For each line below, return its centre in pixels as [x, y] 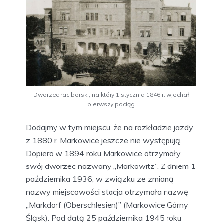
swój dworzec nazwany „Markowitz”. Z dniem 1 [111, 166]
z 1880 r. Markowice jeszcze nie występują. [104, 140]
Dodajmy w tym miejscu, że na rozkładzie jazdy [110, 128]
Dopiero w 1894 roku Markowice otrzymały [103, 153]
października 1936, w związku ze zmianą [100, 179]
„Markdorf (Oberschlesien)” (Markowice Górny [107, 205]
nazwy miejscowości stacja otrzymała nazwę [107, 192]
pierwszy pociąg [111, 104]
